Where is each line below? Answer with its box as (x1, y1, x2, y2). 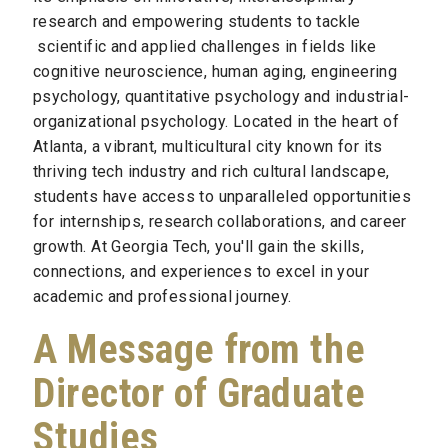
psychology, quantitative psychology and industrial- (33, 87, 410, 106)
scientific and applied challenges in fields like (33, 37, 377, 56)
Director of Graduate (33, 370, 366, 418)
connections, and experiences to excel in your (33, 262, 369, 281)
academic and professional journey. (33, 287, 292, 306)
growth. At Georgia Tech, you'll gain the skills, (33, 237, 365, 256)
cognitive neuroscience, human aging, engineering (33, 62, 398, 81)
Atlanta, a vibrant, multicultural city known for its (33, 137, 383, 156)
